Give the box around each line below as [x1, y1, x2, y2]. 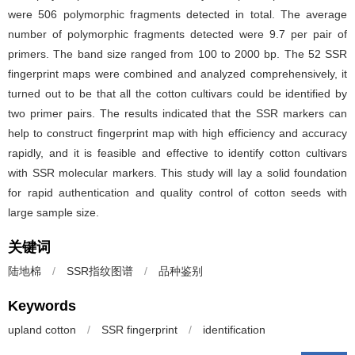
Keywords [8, 298, 76, 314]
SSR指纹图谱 [67, 265, 133, 277]
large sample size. [8, 206, 99, 219]
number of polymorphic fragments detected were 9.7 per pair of [8, 28, 347, 40]
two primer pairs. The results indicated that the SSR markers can [8, 107, 347, 120]
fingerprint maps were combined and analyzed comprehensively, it [8, 67, 347, 80]
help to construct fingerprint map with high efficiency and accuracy [8, 127, 347, 139]
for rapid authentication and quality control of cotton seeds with [8, 186, 347, 199]
